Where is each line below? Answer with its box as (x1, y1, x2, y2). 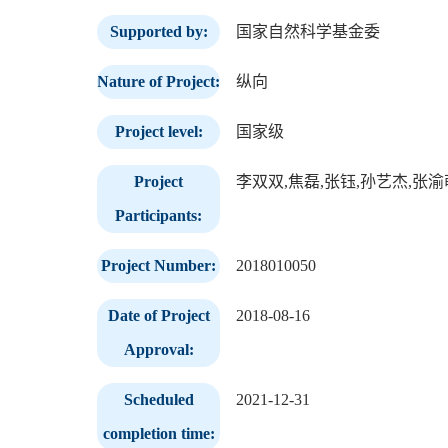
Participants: (115, 206, 202, 224)
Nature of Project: (97, 72, 220, 90)
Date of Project (107, 306, 210, 324)
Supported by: (109, 22, 208, 40)
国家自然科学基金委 (236, 22, 380, 40)
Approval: (123, 340, 194, 358)
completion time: (102, 424, 215, 442)
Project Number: (101, 256, 216, 274)
